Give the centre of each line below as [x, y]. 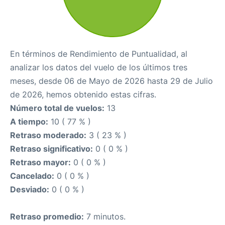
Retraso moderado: [48, 135]
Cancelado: [32, 176]
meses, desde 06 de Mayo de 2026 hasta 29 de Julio [111, 81]
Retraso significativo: [51, 149]
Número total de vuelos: [57, 108]
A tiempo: [29, 122]
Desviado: [30, 189]
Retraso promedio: [47, 216]
